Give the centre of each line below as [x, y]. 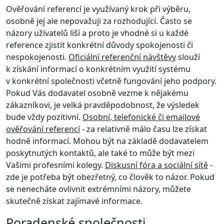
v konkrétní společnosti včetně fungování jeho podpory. [111, 81]
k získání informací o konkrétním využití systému [98, 69]
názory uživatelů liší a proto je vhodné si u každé [97, 33]
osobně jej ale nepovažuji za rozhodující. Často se [99, 21]
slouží [188, 57]
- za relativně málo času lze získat [143, 129]
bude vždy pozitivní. [44, 117]
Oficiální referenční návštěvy [122, 57]
